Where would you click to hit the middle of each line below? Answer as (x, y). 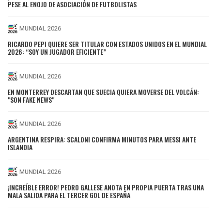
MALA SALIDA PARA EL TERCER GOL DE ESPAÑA (69, 195)
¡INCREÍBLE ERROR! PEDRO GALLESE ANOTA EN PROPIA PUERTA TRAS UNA (106, 187)
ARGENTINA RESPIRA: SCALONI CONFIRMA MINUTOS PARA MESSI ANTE (102, 139)
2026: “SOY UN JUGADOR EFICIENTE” (57, 52)
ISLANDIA (20, 147)
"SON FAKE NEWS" (31, 99)
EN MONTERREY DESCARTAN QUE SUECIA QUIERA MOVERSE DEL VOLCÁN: (103, 92)
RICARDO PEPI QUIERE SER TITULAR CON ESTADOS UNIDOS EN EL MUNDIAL (107, 44)
